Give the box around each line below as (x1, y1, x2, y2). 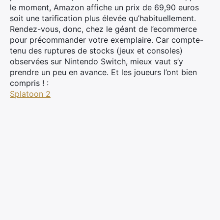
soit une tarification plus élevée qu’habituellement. (10, 13, 196, 23)
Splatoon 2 (10, 89, 51, 99)
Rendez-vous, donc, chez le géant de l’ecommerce (10, 24, 197, 34)
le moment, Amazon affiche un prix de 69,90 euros (10, 2, 199, 12)
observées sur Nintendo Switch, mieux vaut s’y (10, 56, 183, 66)
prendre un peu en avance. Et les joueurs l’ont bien (10, 67, 197, 77)
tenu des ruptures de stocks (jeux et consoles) (10, 46, 183, 55)
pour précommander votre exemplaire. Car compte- (10, 35, 203, 45)
